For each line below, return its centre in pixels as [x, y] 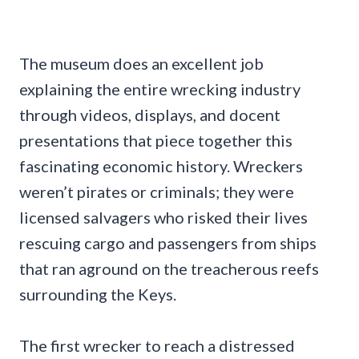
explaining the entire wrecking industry [160, 89]
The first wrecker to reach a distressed [157, 345]
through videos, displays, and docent [150, 114]
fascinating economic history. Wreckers [161, 165]
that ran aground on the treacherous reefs [169, 268]
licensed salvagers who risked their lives [163, 217]
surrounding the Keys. [98, 294]
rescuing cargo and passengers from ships [168, 242]
